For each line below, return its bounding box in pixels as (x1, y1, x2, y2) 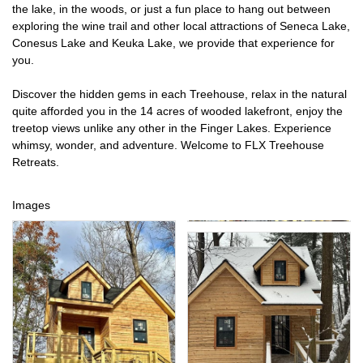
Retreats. (12, 155, 59, 169)
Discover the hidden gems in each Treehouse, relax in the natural (12, 87, 347, 100)
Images (12, 198, 50, 211)
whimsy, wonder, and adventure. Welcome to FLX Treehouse (12, 138, 324, 152)
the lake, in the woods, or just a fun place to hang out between (12, 2, 331, 15)
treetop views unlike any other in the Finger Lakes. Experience (12, 121, 331, 135)
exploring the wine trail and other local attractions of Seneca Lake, (12, 19, 350, 32)
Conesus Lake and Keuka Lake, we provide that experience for (12, 36, 335, 49)
